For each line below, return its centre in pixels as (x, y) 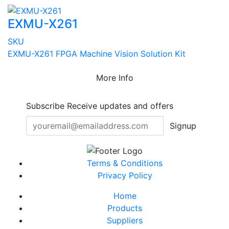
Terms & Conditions (125, 163)
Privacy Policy (125, 175)
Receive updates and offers (119, 106)
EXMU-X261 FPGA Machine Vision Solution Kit (97, 54)
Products (125, 208)
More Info (114, 78)
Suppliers (125, 220)
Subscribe (45, 106)
